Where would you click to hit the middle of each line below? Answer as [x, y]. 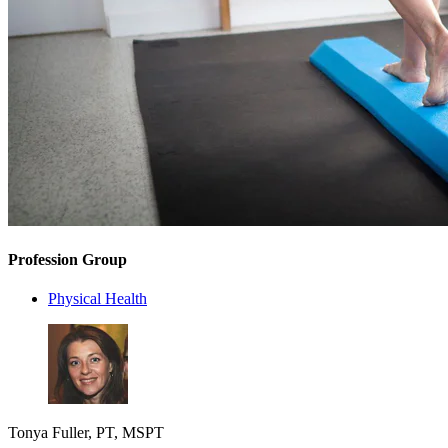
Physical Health [97, 299]
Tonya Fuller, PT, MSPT [86, 433]
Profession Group [67, 259]
